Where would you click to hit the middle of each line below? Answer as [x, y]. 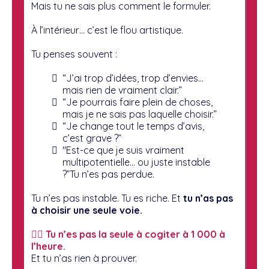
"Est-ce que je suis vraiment [123, 150]
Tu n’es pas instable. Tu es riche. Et [106, 198]
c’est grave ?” [92, 138]
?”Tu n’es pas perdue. [108, 174]
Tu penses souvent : [74, 54]
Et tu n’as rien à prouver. [84, 258]
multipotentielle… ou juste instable [136, 162]
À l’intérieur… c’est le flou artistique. [107, 30]
